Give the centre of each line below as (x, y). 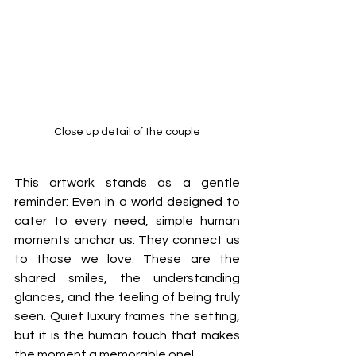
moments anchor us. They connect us (127, 240)
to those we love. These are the (127, 259)
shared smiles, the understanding (127, 278)
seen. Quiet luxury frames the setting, (127, 316)
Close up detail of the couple (127, 132)
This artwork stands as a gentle (127, 182)
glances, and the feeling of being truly (127, 297)
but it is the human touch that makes (127, 335)
